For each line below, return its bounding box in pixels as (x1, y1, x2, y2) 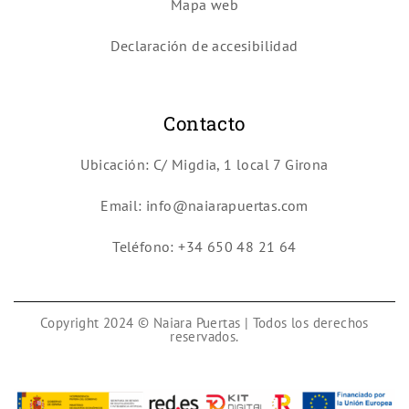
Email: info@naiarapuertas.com (100, 195, 309, 215)
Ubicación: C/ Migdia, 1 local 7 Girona (80, 154, 329, 173)
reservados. (170, 327, 239, 345)
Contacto (163, 110, 246, 136)
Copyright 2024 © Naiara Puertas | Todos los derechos (40, 313, 369, 331)
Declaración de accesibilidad (110, 36, 299, 55)
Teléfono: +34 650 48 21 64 (112, 236, 297, 256)
